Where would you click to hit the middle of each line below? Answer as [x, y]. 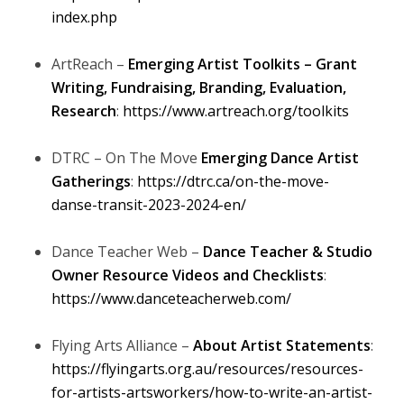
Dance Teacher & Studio [287, 252]
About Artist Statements [281, 346]
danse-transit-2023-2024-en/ [150, 205]
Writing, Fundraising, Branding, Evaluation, [198, 88]
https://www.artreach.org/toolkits [235, 111]
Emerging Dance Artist [280, 158]
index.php [84, 18]
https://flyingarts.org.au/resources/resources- [207, 369]
